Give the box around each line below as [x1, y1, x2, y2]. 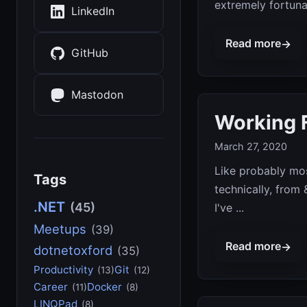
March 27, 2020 [214, 140, 287, 152]
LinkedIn [71, 4, 114, 18]
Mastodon [71, 88, 123, 101]
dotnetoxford [34, 243, 112, 258]
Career [34, 280, 68, 293]
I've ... [214, 200, 244, 214]
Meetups [34, 221, 86, 236]
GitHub [71, 46, 108, 60]
